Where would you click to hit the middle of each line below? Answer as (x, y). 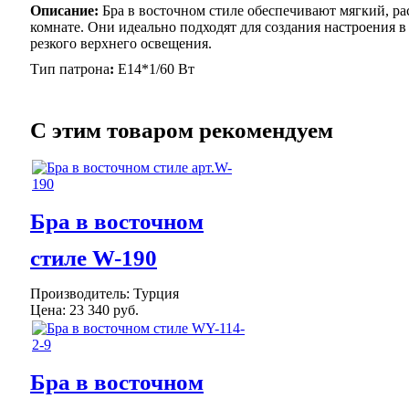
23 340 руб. (104, 310)
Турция (156, 294)
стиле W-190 (94, 258)
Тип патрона (70, 69)
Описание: (66, 10)
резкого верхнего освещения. (121, 43)
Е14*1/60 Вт (158, 69)
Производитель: (82, 294)
